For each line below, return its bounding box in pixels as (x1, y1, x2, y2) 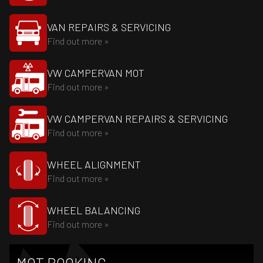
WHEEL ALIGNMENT (47, 158, 141, 171)
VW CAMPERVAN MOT (47, 66, 144, 79)
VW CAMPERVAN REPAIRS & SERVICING (47, 112, 228, 125)
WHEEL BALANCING (47, 204, 140, 217)
